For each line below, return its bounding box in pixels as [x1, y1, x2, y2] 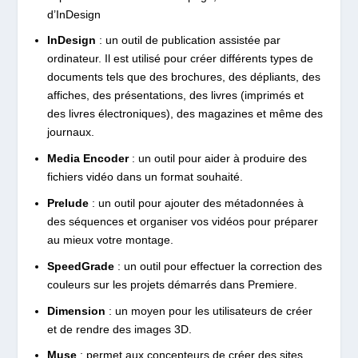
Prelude [46, 196, 92, 209]
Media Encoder [46, 152, 129, 165]
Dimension [46, 304, 105, 317]
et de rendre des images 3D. [46, 322, 192, 336]
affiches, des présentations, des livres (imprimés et [46, 89, 304, 102]
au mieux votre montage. [46, 233, 173, 246]
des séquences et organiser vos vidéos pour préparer [46, 214, 318, 228]
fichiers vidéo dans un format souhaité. [46, 170, 243, 184]
